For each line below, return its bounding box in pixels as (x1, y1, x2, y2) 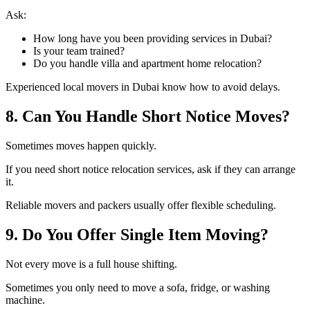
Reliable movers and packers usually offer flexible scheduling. (6, 199, 276, 211)
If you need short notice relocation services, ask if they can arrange (6, 163, 295, 175)
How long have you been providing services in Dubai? (33, 32, 272, 44)
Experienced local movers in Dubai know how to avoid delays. (6, 80, 280, 93)
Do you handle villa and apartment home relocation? (33, 57, 262, 69)
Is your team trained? (33, 44, 125, 57)
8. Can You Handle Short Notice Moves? (6, 107, 290, 125)
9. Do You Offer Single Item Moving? (6, 225, 268, 244)
